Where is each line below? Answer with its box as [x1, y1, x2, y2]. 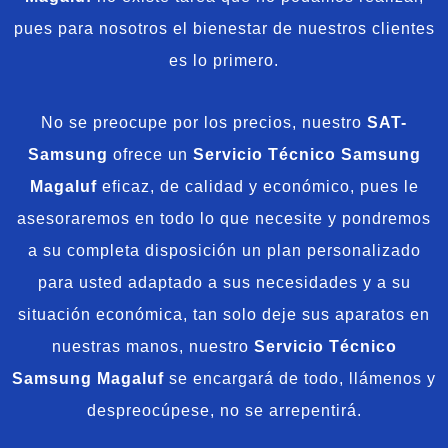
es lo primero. [169, 52, 279, 70]
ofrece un [107, 146, 193, 164]
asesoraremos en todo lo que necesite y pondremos [17, 210, 431, 228]
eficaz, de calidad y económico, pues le [101, 178, 419, 196]
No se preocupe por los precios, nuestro [41, 114, 367, 132]
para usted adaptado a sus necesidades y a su [37, 274, 411, 292]
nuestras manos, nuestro [51, 338, 254, 356]
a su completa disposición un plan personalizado [27, 242, 421, 260]
